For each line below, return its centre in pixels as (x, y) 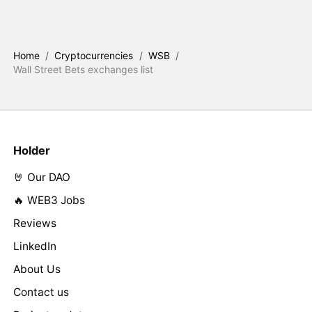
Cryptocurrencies (94, 56)
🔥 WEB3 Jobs (49, 201)
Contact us (41, 292)
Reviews (34, 224)
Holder (31, 151)
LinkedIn (34, 247)
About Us (37, 270)
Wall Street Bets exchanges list (83, 70)
